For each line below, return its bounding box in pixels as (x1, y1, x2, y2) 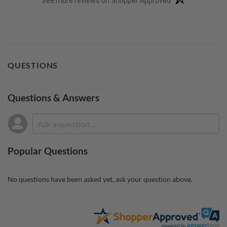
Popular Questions (8, 145, 88, 157)
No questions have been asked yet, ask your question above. (8, 175, 193, 184)
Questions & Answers (8, 91, 99, 103)
